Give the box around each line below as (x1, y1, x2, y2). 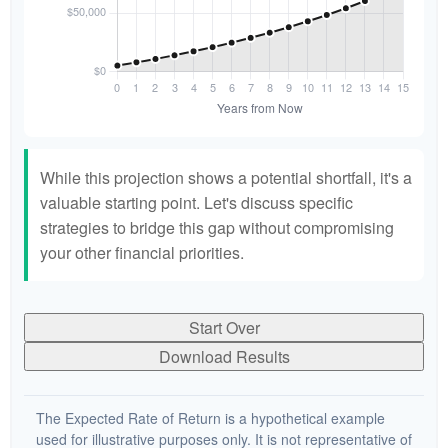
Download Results (158, 345, 290, 368)
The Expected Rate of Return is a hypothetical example (36, 408, 385, 428)
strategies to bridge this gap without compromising (40, 216, 394, 239)
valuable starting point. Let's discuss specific (40, 191, 353, 214)
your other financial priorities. (40, 241, 244, 264)
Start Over (188, 316, 260, 339)
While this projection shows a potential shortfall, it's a (40, 166, 412, 189)
